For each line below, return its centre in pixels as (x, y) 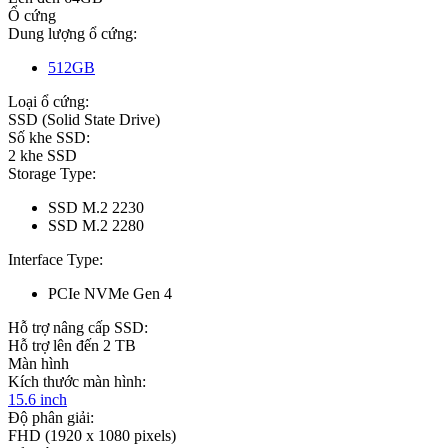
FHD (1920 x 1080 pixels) (92, 436)
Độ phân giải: (51, 418)
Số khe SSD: (49, 138)
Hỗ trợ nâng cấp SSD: (78, 328)
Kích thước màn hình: (77, 382)
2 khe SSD (42, 156)
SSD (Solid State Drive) (84, 120)
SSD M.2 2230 (96, 208)
